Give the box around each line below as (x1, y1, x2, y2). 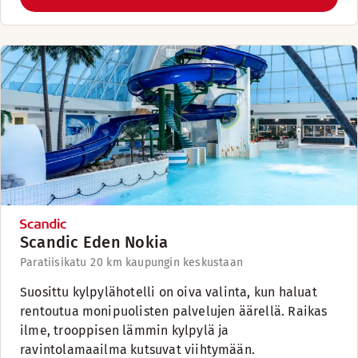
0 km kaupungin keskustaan (97, 256, 243, 269)
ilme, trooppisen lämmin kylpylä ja (20, 323, 229, 338)
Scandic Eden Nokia (20, 233, 169, 252)
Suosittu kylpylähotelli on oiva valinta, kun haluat (20, 284, 317, 300)
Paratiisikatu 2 (20, 256, 96, 269)
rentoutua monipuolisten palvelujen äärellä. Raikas (20, 304, 328, 319)
